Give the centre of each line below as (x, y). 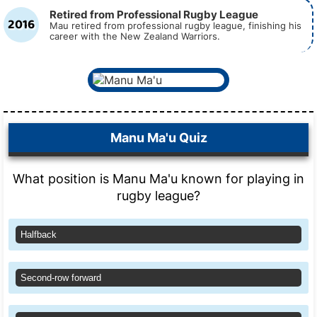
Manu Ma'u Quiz (158, 138)
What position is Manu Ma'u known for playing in (158, 179)
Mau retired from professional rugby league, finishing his (175, 26)
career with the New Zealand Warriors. (135, 36)
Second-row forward (61, 278)
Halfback (39, 235)
